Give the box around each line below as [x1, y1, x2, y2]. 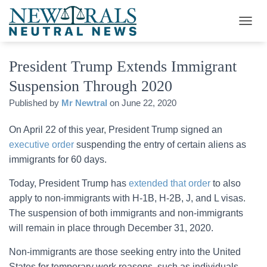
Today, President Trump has [9, 178, 129, 188]
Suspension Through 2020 [9, 77, 172, 95]
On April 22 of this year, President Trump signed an [9, 125, 222, 135]
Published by [9, 98, 61, 108]
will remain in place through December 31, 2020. [9, 223, 213, 233]
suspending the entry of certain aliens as [74, 139, 246, 150]
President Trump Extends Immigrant [9, 58, 237, 75]
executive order [9, 139, 74, 150]
